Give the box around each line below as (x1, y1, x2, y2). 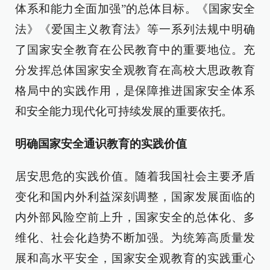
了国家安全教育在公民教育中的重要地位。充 (15, 43, 255, 56)
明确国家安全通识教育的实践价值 (15, 137, 187, 150)
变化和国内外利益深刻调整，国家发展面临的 (15, 190, 255, 203)
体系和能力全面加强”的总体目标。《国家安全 (15, 2, 255, 15)
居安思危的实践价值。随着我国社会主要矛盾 (15, 170, 255, 183)
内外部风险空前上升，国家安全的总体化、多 (15, 211, 255, 224)
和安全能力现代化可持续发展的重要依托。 (15, 105, 233, 118)
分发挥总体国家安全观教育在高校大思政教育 (15, 64, 255, 77)
